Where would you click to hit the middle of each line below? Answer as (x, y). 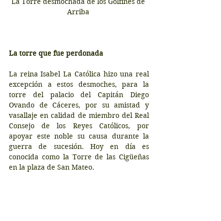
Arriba (79, 12)
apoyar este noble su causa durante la (79, 136)
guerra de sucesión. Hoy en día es (79, 147)
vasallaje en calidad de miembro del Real (79, 116)
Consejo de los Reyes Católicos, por (79, 126)
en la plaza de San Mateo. (52, 167)
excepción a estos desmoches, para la (79, 85)
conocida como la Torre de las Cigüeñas (79, 157)
